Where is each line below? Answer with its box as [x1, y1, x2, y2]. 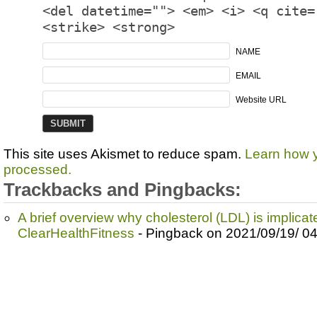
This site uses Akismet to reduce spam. [4, 146, 245, 161]
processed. [4, 161, 71, 177]
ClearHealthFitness [18, 225, 134, 241]
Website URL [236, 94, 287, 105]
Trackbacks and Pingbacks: [4, 179, 241, 200]
